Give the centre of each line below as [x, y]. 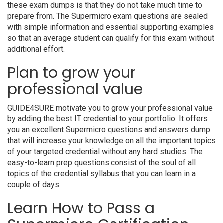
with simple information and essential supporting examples [111, 27]
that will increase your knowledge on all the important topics [111, 141]
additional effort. [36, 49]
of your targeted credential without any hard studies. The [105, 152]
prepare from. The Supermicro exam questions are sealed [108, 16]
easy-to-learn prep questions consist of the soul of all [102, 163]
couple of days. [34, 184]
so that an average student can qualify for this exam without [111, 38]
